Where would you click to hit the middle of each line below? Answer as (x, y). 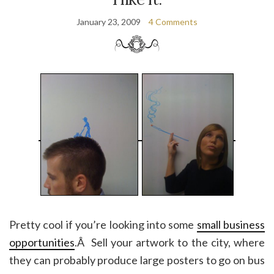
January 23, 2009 (109, 22)
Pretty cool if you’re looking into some (103, 224)
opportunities (42, 242)
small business (231, 224)
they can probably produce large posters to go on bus (137, 260)
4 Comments (173, 22)
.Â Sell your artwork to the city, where (170, 242)
